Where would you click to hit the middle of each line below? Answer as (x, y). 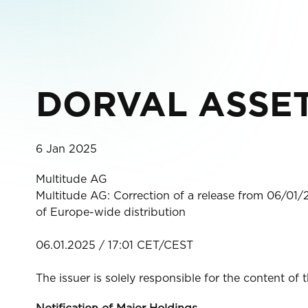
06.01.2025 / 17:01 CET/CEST (114, 245)
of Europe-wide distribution (111, 212)
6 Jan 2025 (66, 149)
